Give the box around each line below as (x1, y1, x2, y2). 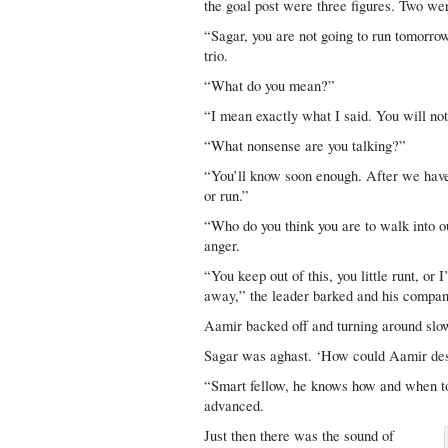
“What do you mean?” (204, 76, 336, 95)
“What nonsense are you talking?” (204, 136, 407, 155)
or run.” (204, 186, 250, 205)
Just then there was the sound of (204, 426, 395, 445)
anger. (204, 236, 241, 255)
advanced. (204, 396, 265, 415)
